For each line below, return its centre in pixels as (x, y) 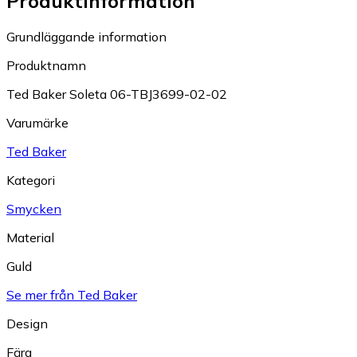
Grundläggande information (86, 36)
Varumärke (37, 122)
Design (27, 323)
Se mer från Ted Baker (72, 294)
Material (30, 237)
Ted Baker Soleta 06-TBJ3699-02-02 (117, 94)
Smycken (34, 208)
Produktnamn (46, 65)
